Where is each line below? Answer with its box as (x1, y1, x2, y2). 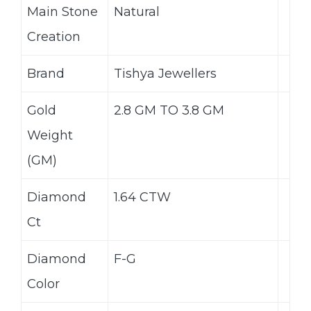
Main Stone (27, 3, 98, 19)
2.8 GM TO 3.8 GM (114, 102, 224, 118)
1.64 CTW (114, 189, 171, 205)
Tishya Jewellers (114, 65, 217, 81)
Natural (114, 3, 160, 19)
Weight (27, 127, 73, 143)
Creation (27, 28, 81, 44)
